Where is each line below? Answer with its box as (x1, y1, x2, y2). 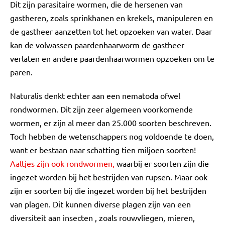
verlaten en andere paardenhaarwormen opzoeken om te (10, 53, 214, 63)
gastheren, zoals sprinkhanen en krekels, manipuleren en (10, 13, 213, 23)
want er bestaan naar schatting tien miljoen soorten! (10, 145, 196, 155)
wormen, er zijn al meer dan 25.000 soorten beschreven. (10, 118, 211, 128)
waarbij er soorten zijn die (117, 158, 209, 168)
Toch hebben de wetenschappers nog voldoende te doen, (10, 131, 214, 141)
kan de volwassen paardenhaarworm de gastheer (10, 40, 184, 50)
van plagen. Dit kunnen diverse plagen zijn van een (10, 199, 191, 209)
